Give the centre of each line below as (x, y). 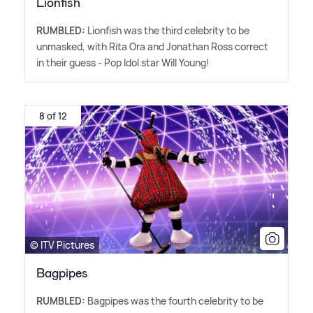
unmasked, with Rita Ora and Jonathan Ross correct (152, 46)
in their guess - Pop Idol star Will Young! (123, 62)
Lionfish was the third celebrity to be (167, 30)
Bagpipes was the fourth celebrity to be (174, 300)
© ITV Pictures (62, 245)
